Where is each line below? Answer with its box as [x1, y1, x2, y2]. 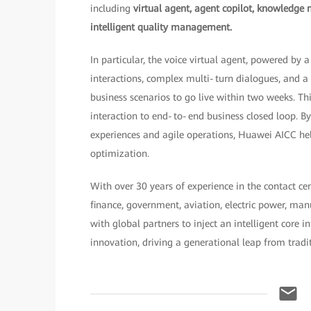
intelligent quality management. [90, 22, 232, 33]
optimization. [90, 148, 149, 159]
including [90, 3, 133, 14]
